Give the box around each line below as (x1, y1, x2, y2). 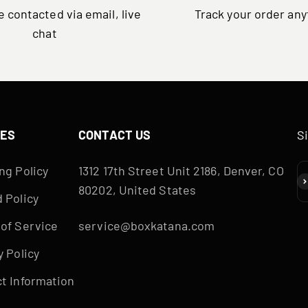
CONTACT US (78, 126, 151, 142)
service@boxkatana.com (78, 217, 215, 233)
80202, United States (78, 181, 196, 197)
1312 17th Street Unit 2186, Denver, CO (78, 162, 284, 178)
